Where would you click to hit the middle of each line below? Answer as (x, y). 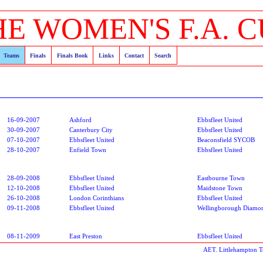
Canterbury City (91, 129)
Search (163, 55)
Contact (134, 55)
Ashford (80, 119)
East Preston (86, 236)
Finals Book (72, 55)
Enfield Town (88, 149)
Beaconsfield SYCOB (226, 139)
